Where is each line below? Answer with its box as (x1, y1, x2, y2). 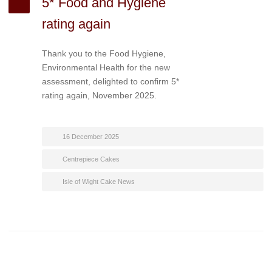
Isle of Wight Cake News (63, 178, 135, 185)
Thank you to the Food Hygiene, (42, 49, 166, 58)
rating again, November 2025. (42, 90, 157, 100)
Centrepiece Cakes (63, 155, 120, 163)
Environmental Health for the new (42, 63, 170, 72)
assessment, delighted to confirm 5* (42, 76, 179, 86)
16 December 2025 (63, 133, 119, 140)
